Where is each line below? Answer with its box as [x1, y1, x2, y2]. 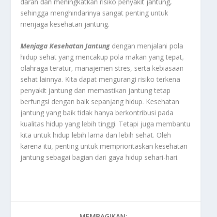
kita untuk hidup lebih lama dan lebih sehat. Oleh [20, 130, 171, 139]
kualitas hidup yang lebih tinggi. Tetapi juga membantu [20, 119, 191, 128]
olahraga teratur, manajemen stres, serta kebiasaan [20, 63, 184, 73]
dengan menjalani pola [110, 41, 184, 50]
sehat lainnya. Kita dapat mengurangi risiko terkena [20, 74, 181, 84]
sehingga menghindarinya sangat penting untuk [20, 8, 169, 17]
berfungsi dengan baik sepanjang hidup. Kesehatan [20, 96, 180, 106]
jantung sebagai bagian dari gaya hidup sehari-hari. [20, 152, 179, 162]
